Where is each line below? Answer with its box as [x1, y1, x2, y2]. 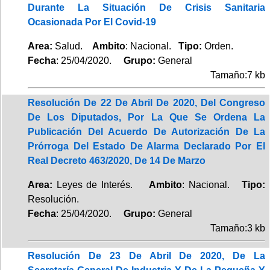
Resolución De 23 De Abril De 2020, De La [28, 250, 265, 261]
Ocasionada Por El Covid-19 [28, 16, 156, 27]
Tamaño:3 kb [210, 222, 265, 233]
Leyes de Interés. [52, 179, 149, 190]
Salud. [52, 40, 92, 51]
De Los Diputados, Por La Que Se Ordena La [28, 111, 265, 122]
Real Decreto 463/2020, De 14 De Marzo [28, 155, 206, 166]
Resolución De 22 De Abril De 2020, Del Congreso [28, 97, 265, 108]
